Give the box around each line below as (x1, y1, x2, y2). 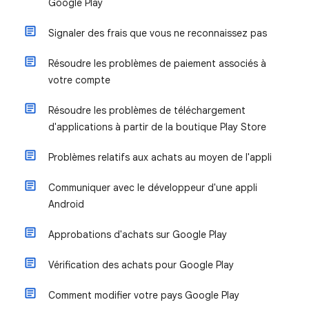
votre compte (48, 74, 110, 86)
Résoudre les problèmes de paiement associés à (48, 57, 266, 70)
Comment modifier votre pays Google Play (48, 289, 239, 301)
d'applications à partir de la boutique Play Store (48, 121, 266, 133)
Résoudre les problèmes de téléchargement (48, 104, 246, 117)
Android (48, 198, 84, 210)
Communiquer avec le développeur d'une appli (48, 181, 257, 194)
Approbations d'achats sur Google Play (48, 228, 227, 241)
